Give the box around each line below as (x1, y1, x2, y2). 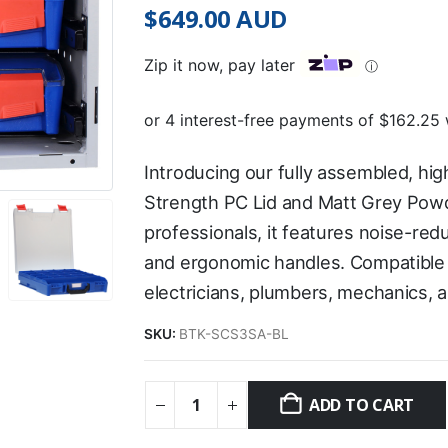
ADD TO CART (308, 394, 415, 417)
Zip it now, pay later (144, 55, 295, 76)
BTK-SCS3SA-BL (179, 325, 289, 342)
